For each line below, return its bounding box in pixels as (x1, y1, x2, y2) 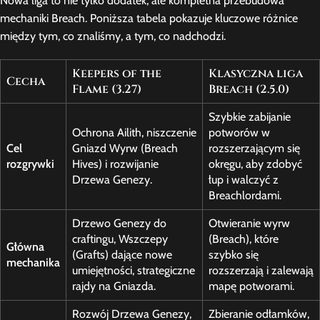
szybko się (209, 248, 259, 262)
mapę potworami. (209, 279, 294, 294)
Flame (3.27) (72, 81, 141, 98)
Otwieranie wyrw (209, 216, 290, 231)
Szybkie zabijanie (209, 110, 291, 124)
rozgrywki (6, 157, 54, 171)
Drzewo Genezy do (72, 216, 166, 231)
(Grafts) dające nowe (72, 248, 172, 262)
